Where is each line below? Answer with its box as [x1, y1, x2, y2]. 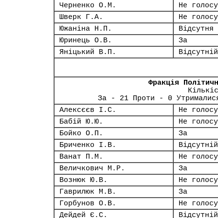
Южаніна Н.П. [59, 25, 112, 33]
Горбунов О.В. [59, 200, 116, 207]
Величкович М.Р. [59, 164, 125, 172]
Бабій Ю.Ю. [59, 118, 103, 126]
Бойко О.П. [59, 129, 103, 137]
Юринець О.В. [59, 36, 112, 44]
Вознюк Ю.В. [59, 176, 108, 184]
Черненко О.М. [59, 1, 116, 9]
